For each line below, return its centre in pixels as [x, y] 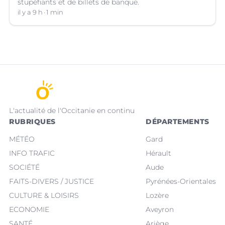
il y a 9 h [30, 12]
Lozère [157, 195]
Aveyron [160, 209]
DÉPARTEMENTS [178, 121]
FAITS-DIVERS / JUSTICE [51, 181]
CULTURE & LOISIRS [44, 195]
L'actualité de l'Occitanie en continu [72, 110]
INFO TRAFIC [32, 153]
